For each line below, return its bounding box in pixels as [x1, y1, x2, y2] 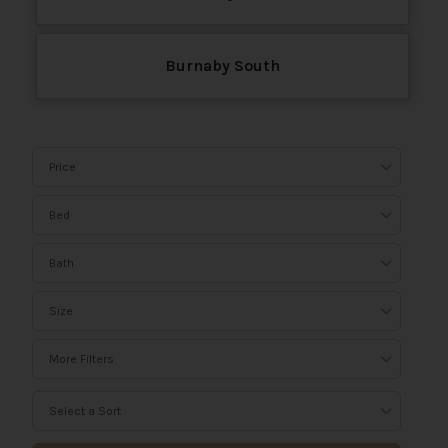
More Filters [49, 351, 114, 366]
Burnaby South [164, 55, 280, 75]
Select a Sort [49, 403, 121, 418]
